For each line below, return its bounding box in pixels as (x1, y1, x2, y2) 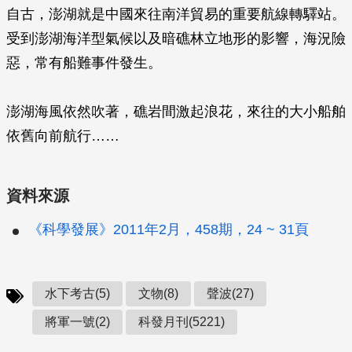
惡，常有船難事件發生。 (6, 55, 162, 71)
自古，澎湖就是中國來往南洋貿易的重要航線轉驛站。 (6, 6, 346, 22)
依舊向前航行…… (6, 128, 119, 144)
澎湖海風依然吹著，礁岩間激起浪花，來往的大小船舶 (6, 104, 346, 119)
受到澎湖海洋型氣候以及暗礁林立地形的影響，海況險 (6, 31, 346, 46)
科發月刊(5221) (138, 315, 225, 328)
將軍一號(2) (45, 315, 110, 328)
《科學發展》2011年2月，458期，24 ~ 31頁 (28, 222, 309, 237)
